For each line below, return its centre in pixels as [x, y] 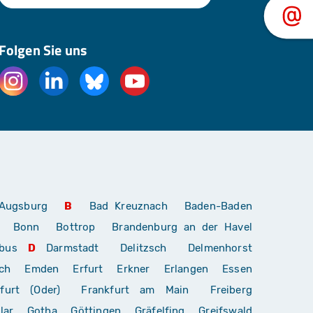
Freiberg [231, 290]
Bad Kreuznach [128, 206]
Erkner [133, 269]
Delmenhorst [220, 248]
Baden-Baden [218, 206]
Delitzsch [144, 248]
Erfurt [88, 269]
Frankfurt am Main [135, 290]
